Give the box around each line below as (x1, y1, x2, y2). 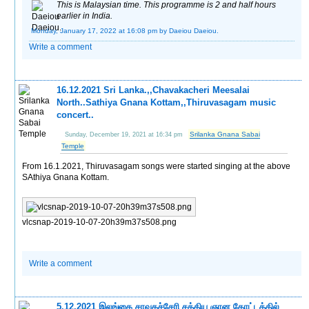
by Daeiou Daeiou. (159, 26, 219, 34)
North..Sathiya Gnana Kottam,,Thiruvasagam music (57, 97, 277, 108)
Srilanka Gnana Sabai (190, 130, 261, 138)
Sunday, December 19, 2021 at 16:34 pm (65, 130, 183, 138)
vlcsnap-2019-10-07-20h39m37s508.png (22, 217, 177, 227)
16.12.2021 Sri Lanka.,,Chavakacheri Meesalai (57, 84, 250, 95)
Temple (61, 141, 85, 150)
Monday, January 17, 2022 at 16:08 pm (31, 26, 158, 34)
